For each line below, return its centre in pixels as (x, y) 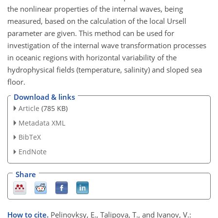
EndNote (32, 152)
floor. (16, 82)
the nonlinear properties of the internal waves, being (95, 9)
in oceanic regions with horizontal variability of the (92, 58)
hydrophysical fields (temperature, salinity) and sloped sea (105, 70)
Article (29, 108)
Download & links (44, 97)
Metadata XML (42, 123)
